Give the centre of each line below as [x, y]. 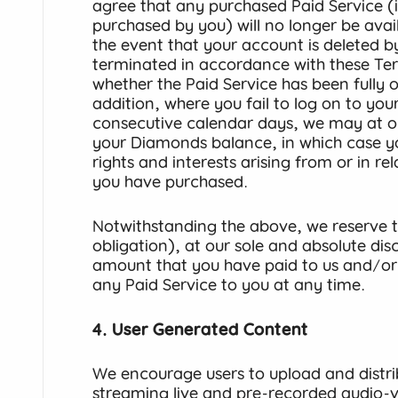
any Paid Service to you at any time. [229, 285]
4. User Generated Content [200, 329]
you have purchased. [170, 182]
